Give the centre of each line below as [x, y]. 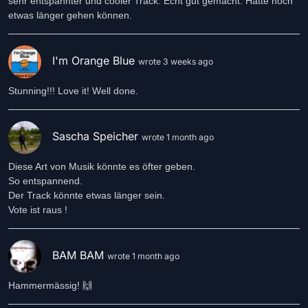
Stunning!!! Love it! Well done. [73, 91]
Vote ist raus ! [38, 210]
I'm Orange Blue [95, 61]
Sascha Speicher [97, 136]
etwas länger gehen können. [70, 15]
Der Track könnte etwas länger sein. [87, 195]
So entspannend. [45, 181]
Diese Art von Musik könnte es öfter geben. [102, 166]
